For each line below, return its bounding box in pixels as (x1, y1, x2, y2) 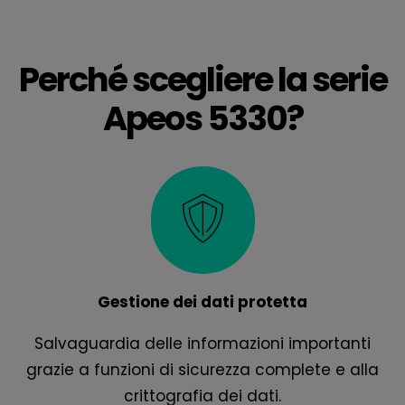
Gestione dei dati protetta (98, 290, 307, 313)
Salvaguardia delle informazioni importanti (34, 332, 371, 354)
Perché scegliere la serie (18, 56, 387, 104)
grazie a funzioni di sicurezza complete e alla (26, 358, 379, 381)
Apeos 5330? (102, 95, 303, 143)
